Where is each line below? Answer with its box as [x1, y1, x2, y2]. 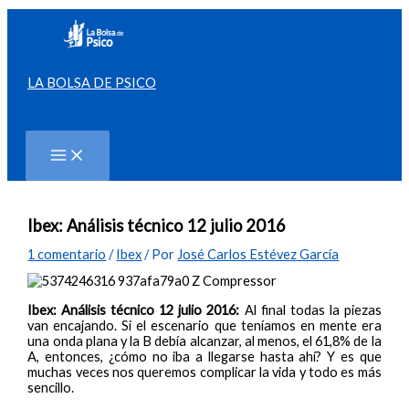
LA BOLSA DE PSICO [27, 75, 156, 90]
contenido [6, 39, 67, 55]
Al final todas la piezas [239, 301, 382, 318]
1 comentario [27, 246, 107, 262]
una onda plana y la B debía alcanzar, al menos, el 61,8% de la [27, 332, 382, 349]
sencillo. [27, 379, 75, 395]
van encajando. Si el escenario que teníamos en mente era [27, 317, 382, 333]
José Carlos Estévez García [177, 246, 340, 262]
